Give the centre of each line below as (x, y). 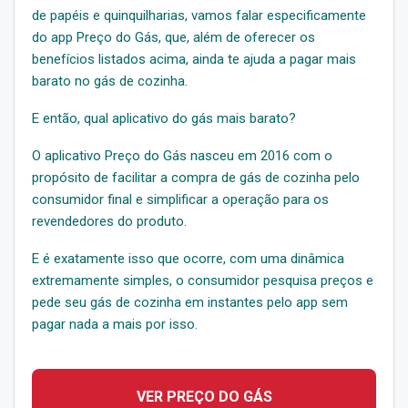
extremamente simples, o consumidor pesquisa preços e (203, 280)
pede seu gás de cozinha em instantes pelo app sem (190, 302)
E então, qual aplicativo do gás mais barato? (164, 118)
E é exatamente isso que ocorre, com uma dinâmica (188, 258)
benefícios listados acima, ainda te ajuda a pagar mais (194, 59)
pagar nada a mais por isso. (115, 324)
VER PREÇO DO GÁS (204, 396)
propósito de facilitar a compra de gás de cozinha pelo (196, 177)
